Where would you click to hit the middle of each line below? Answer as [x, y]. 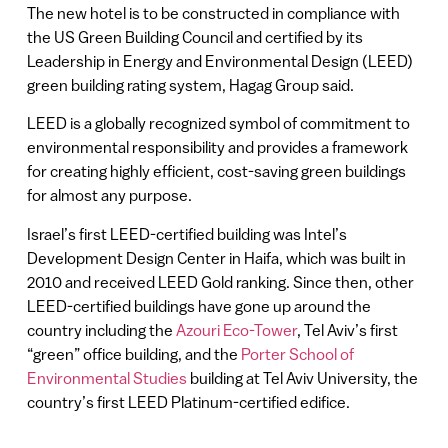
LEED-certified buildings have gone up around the [198, 305]
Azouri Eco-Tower [236, 329]
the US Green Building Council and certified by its [194, 36]
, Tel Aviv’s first [347, 329]
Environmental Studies [106, 377]
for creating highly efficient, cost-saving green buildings [216, 171]
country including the [101, 329]
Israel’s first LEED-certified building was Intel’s [186, 233]
